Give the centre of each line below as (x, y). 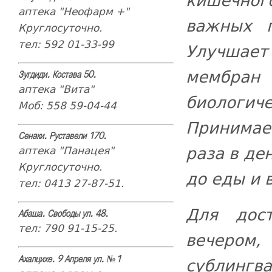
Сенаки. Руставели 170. (62, 136)
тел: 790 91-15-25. (67, 228)
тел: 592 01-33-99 (66, 44)
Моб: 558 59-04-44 (67, 105)
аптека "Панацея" (66, 150)
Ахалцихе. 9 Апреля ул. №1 (69, 260)
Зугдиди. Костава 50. (57, 75)
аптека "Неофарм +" (73, 11)
